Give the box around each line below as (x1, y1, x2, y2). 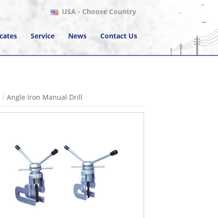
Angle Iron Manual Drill (7, 92, 83, 102)
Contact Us (100, 31, 137, 40)
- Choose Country (76, 7, 136, 16)
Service (31, 31, 54, 40)
